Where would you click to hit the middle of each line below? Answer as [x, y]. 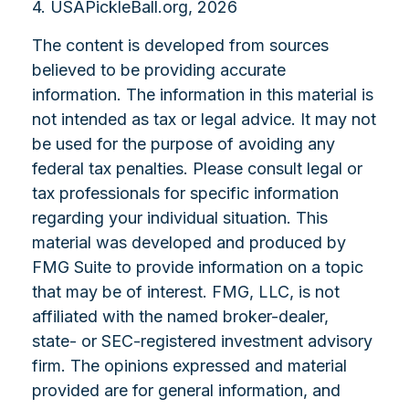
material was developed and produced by [189, 243]
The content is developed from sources [180, 46]
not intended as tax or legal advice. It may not [204, 120]
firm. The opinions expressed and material [189, 366]
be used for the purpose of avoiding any [184, 144]
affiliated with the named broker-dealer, [180, 317]
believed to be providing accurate [159, 70]
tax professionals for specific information [185, 194]
